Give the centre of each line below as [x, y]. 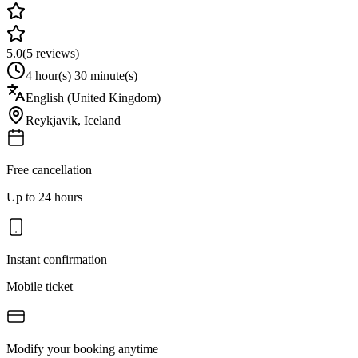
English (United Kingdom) [93, 97]
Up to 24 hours [44, 197]
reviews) [56, 53]
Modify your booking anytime [82, 348]
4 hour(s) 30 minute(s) [82, 75]
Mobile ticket [40, 286]
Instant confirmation [57, 259]
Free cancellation [49, 169]
